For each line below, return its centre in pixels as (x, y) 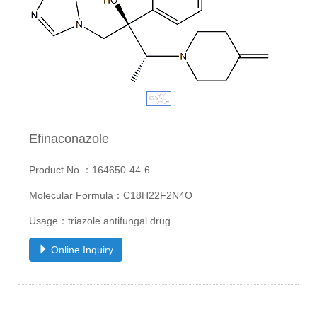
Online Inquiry (81, 249)
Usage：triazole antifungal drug (100, 220)
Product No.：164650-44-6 (90, 169)
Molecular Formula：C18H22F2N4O (111, 195)
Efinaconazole (69, 138)
